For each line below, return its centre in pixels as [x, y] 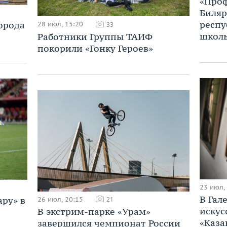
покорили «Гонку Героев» [95, 48]
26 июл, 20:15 [60, 199]
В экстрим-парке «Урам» [94, 212]
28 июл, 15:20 [60, 24]
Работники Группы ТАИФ [95, 36]
